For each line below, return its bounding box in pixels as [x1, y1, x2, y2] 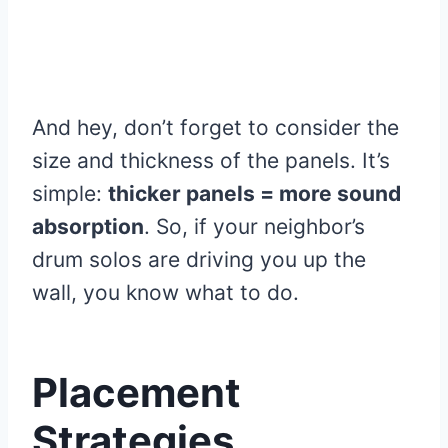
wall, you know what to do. [32, 280, 299, 306]
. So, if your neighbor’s [144, 214, 365, 240]
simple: [32, 181, 108, 207]
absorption [32, 214, 144, 240]
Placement [32, 368, 241, 418]
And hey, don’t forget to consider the [32, 115, 399, 141]
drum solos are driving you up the [32, 247, 366, 273]
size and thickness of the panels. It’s [32, 148, 390, 174]
